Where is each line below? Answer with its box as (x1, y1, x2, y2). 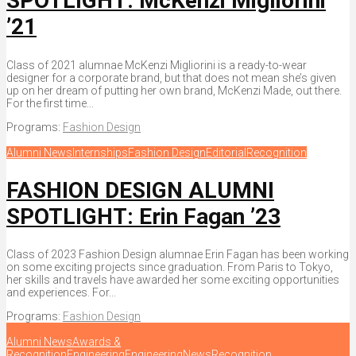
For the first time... (6, 96, 94, 110)
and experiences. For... (6, 286, 116, 300)
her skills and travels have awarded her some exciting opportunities (6, 273, 339, 287)
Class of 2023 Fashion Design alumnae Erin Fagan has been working (6, 248, 349, 261)
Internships (72, 145, 128, 159)
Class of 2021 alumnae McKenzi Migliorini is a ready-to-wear (6, 58, 307, 72)
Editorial (206, 145, 246, 159)
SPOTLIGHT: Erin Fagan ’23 (6, 203, 281, 230)
